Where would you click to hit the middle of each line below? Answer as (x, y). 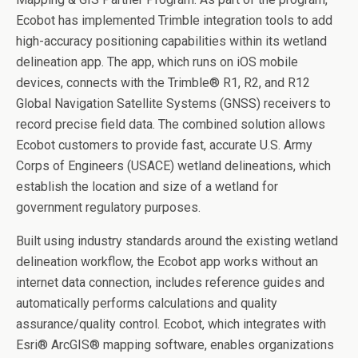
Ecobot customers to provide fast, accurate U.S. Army (164, 145)
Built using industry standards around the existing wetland (177, 241)
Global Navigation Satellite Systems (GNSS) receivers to (173, 103)
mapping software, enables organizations (217, 344)
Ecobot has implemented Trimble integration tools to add (174, 20)
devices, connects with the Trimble (113, 82)
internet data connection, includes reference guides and (170, 282)
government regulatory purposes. (108, 207)
